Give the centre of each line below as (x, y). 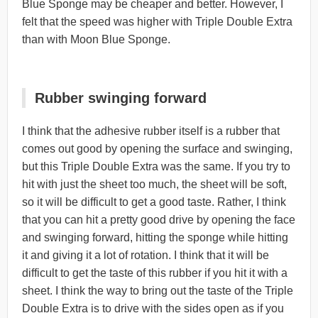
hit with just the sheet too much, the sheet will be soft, (154, 184)
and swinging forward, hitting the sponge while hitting (155, 237)
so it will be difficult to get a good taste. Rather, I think (154, 202)
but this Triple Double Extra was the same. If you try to (156, 166)
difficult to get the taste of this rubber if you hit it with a (155, 273)
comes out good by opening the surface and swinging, (157, 148)
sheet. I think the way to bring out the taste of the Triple (158, 290)
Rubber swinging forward (121, 98)
